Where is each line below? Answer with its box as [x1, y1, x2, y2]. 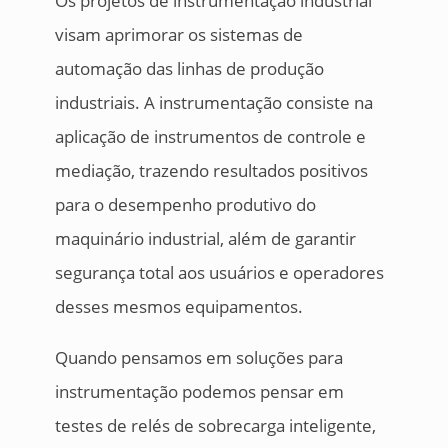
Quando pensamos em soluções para [54, 346, 343, 370]
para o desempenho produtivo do [54, 193, 316, 217]
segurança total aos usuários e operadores [54, 261, 384, 285]
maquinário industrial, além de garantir [54, 227, 356, 251]
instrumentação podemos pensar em [54, 380, 344, 404]
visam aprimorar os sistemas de [54, 23, 303, 47]
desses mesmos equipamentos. [54, 295, 303, 319]
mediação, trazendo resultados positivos [54, 159, 368, 183]
